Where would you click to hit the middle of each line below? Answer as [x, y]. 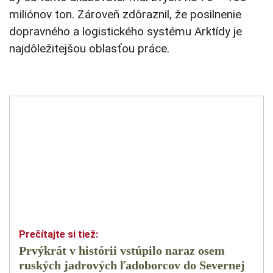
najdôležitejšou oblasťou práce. [89, 49]
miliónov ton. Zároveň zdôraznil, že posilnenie [125, 15]
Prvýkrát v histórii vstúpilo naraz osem [122, 251]
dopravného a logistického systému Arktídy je [126, 32]
